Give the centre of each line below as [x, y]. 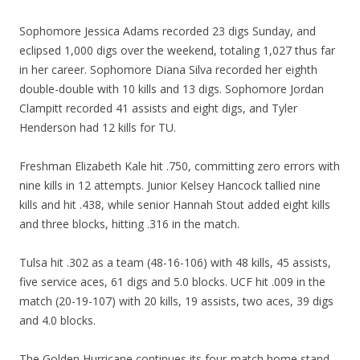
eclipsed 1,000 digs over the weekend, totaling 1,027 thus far [177, 50]
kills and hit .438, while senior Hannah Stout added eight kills [175, 204]
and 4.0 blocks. [57, 320]
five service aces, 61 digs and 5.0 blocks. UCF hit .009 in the [172, 281]
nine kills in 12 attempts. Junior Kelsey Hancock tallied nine [170, 185]
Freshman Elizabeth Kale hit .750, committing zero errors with [180, 166]
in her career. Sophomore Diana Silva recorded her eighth [168, 69]
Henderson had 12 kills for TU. [98, 127]
